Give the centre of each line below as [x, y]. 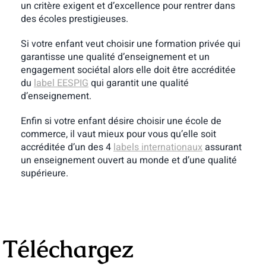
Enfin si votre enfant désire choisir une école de [121, 121]
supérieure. [44, 173]
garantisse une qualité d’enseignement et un [115, 57]
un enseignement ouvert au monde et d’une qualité [129, 160]
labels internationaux [158, 147]
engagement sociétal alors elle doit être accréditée [128, 70]
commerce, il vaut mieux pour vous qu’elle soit [118, 134]
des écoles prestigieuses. [74, 19]
